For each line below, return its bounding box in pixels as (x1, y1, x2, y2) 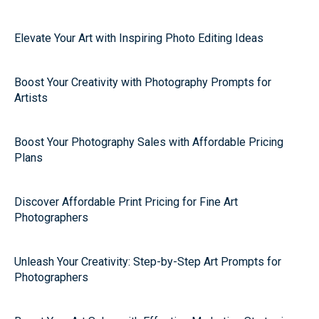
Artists (14, 91, 48, 105)
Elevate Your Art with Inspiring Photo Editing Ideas (14, 31, 263, 45)
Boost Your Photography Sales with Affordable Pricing (14, 135, 283, 149)
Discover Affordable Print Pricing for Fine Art (14, 195, 238, 209)
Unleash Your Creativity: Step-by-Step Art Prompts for (14, 255, 281, 268)
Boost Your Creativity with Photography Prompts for (14, 75, 271, 89)
